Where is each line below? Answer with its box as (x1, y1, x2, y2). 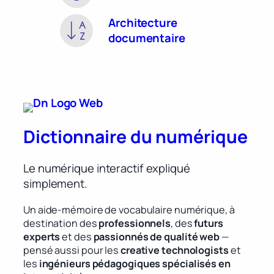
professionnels (98, 216, 171, 230)
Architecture (108, 14, 177, 31)
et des (60, 229, 94, 243)
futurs (192, 216, 223, 230)
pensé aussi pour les (23, 243, 120, 257)
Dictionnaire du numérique (23, 124, 248, 149)
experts (23, 229, 61, 243)
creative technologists (120, 243, 229, 257)
